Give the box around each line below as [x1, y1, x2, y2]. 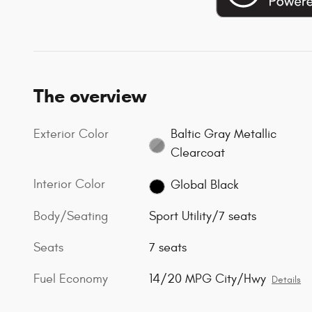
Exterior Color [33, 126, 109, 141]
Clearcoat [170, 145, 225, 160]
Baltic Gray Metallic [170, 126, 276, 141]
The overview [33, 84, 146, 108]
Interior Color [33, 176, 105, 192]
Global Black [170, 177, 239, 192]
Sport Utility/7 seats [149, 209, 257, 224]
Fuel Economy [33, 272, 108, 287]
